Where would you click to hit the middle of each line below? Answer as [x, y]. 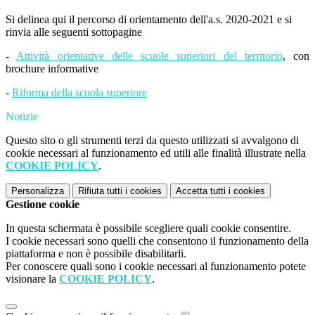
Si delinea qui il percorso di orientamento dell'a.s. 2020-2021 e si [149, 20]
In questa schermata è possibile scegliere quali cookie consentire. [148, 229]
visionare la [32, 279]
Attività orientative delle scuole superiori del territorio [149, 56]
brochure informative [53, 69]
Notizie [22, 117]
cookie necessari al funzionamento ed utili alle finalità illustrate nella [156, 153]
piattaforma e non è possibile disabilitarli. [96, 254]
